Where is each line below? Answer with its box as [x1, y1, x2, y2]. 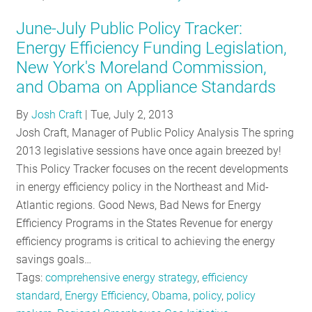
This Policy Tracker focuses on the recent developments [16, 162, 289, 176]
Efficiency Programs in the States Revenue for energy [16, 217, 274, 231]
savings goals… [16, 253, 92, 267]
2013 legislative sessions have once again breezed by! [16, 144, 282, 158]
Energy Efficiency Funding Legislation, [16, 38, 288, 58]
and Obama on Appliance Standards [16, 77, 276, 97]
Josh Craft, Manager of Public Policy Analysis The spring [16, 126, 295, 140]
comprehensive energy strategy [45, 271, 198, 285]
